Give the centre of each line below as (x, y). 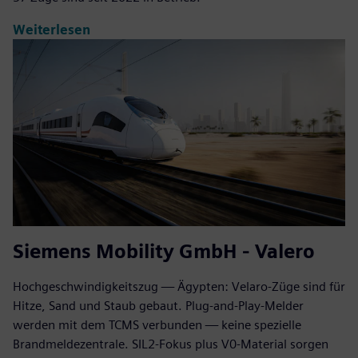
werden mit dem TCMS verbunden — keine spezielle (157, 325)
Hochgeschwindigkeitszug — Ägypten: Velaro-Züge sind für (179, 287)
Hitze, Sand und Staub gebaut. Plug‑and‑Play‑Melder (158, 306)
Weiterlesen (52, 30)
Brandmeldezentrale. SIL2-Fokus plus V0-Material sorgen (171, 344)
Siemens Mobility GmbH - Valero (164, 252)
